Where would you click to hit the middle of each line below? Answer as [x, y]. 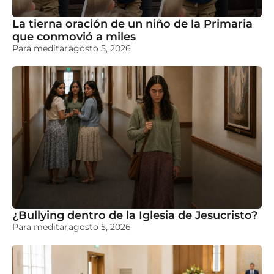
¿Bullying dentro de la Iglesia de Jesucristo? [135, 215]
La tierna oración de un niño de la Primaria [132, 24]
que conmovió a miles [74, 37]
